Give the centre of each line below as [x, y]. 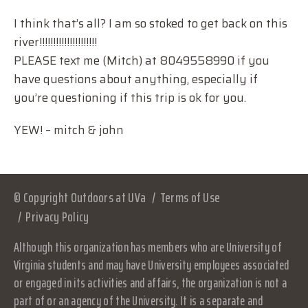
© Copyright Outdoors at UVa [80, 197]
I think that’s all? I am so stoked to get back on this [151, 23]
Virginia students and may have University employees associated [152, 265]
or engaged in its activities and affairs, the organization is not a [151, 283]
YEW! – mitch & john [69, 130]
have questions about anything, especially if [136, 79]
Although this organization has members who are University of [148, 247]
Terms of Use [190, 197]
